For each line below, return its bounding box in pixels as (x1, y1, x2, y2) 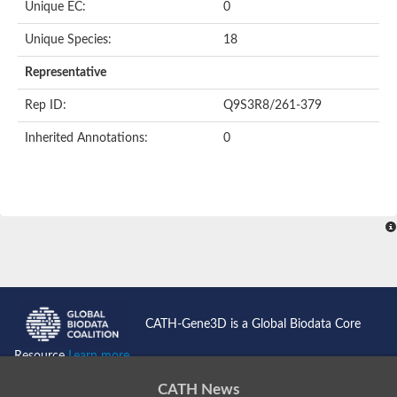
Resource (14, 350, 68, 363)
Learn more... (68, 350, 137, 363)
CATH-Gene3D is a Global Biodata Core (145, 317, 361, 331)
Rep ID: (25, 98, 66, 112)
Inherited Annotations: (25, 131, 148, 144)
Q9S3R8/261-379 (223, 98, 322, 112)
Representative (25, 66, 106, 79)
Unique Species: (25, 33, 112, 46)
